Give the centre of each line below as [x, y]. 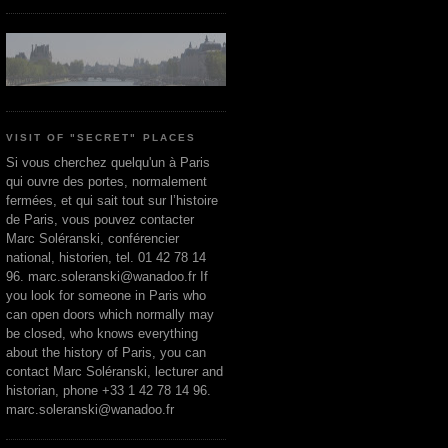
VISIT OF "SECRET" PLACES [101, 138]
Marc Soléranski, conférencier [92, 239]
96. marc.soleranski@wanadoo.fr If [107, 277]
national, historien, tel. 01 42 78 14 [106, 258]
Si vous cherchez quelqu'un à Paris [108, 163]
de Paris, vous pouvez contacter [100, 220]
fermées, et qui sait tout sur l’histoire [112, 201]
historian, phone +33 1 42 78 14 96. [108, 391]
